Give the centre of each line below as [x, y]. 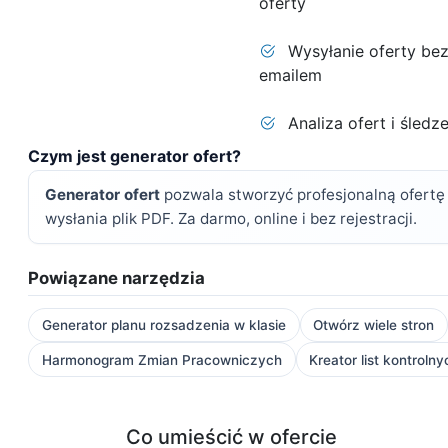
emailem [290, 75]
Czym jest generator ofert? [134, 156]
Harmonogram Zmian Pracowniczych [161, 359]
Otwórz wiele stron [374, 324]
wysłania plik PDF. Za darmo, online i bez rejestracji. [231, 218]
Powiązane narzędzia [116, 278]
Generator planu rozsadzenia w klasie [163, 324]
